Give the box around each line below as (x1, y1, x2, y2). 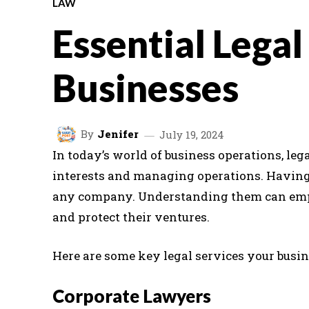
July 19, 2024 (159, 127, 224, 141)
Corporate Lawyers (52, 284, 211, 307)
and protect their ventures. (52, 208, 210, 225)
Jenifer (97, 127, 139, 141)
